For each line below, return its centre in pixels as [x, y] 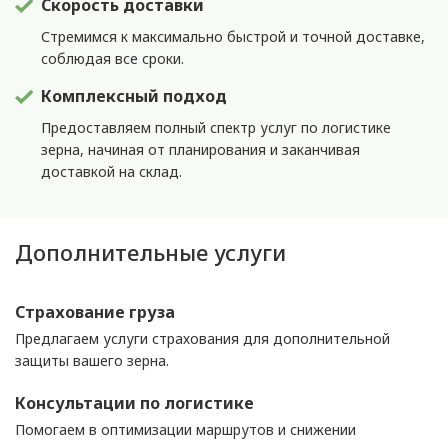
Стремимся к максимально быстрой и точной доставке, [233, 36]
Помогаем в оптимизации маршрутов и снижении [185, 429]
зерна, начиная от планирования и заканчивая [201, 149]
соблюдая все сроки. [113, 58]
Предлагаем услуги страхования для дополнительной [202, 338]
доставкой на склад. [112, 171]
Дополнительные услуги [150, 252]
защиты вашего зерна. [92, 360]
